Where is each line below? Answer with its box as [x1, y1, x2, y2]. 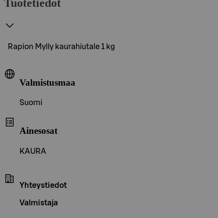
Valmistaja [19, 199, 58, 207]
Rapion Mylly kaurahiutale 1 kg [8, 42, 115, 51]
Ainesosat [19, 125, 57, 136]
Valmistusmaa [19, 77, 75, 88]
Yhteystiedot [19, 181, 67, 189]
